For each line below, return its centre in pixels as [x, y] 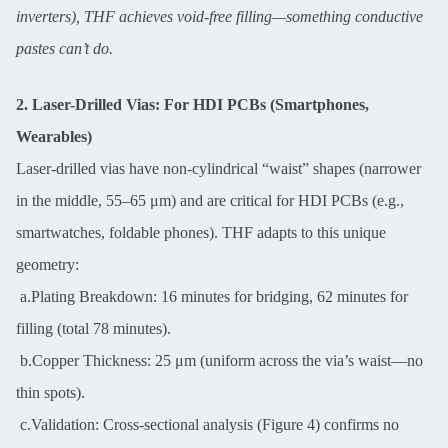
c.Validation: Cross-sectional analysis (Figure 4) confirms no [207, 424]
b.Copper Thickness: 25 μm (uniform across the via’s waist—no [219, 360]
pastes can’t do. [64, 48]
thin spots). [50, 392]
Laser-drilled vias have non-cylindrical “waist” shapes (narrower [218, 168]
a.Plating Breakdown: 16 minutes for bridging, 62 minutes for [212, 296]
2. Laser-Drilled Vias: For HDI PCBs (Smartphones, [192, 104]
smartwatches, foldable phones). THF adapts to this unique [201, 232]
